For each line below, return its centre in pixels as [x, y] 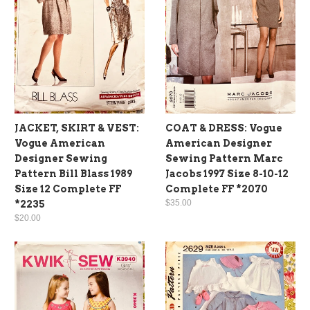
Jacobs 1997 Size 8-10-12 [227, 173]
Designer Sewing [61, 158]
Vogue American [60, 143]
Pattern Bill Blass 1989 [73, 173]
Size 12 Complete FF [68, 189]
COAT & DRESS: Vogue [224, 128]
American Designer [219, 143]
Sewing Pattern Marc [224, 158]
